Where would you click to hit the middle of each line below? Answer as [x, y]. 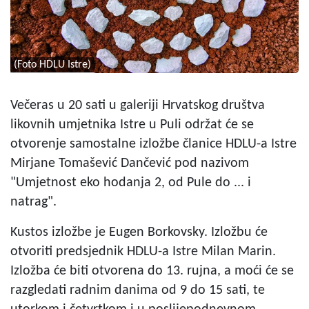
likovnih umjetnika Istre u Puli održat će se [132, 124]
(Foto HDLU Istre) [52, 64]
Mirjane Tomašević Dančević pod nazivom [130, 163]
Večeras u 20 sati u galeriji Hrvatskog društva [138, 105]
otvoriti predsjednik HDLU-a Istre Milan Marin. [143, 251]
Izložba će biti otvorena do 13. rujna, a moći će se [152, 271]
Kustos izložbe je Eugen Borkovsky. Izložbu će [139, 232]
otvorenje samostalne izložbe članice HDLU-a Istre [153, 144]
